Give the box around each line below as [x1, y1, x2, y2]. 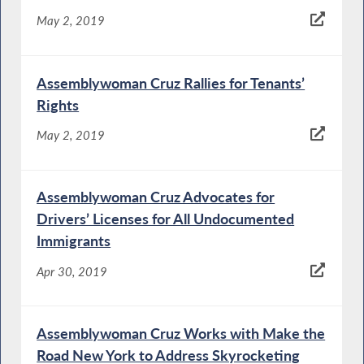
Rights [37, 95, 80, 114]
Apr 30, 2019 [37, 263, 108, 279]
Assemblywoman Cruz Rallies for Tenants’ [37, 73, 305, 92]
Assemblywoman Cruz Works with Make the [37, 323, 326, 342]
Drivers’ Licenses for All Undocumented [37, 210, 295, 228]
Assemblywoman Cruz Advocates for [37, 188, 275, 206]
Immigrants [37, 232, 111, 250]
